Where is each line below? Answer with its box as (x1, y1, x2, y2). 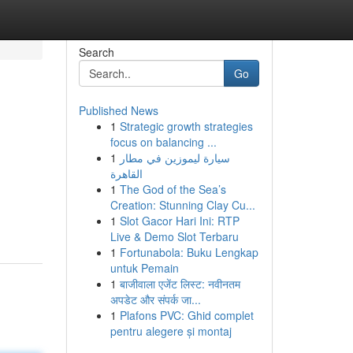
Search (78, 44, 114, 60)
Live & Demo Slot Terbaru (110, 229, 239, 244)
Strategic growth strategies (119, 118, 253, 134)
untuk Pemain (110, 260, 179, 276)
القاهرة (110, 165, 143, 181)
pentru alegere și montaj (110, 323, 232, 339)
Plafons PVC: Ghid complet (119, 307, 254, 323)
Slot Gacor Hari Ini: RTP (119, 213, 240, 229)
